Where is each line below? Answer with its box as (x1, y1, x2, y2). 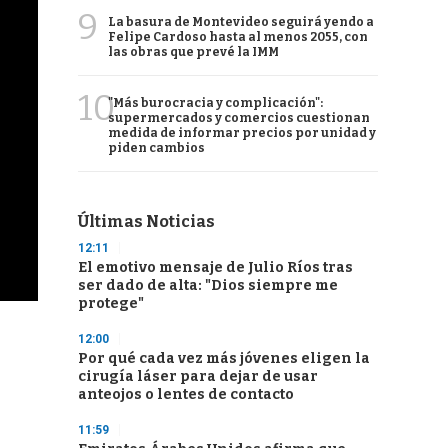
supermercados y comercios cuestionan (108, 111, 370, 125)
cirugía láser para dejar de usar (78, 368, 318, 385)
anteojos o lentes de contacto (78, 386, 294, 403)
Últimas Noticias (78, 212, 215, 231)
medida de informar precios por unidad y (108, 126, 376, 140)
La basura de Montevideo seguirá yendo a (108, 15, 374, 29)
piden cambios (108, 141, 205, 155)
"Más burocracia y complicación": (108, 96, 323, 110)
